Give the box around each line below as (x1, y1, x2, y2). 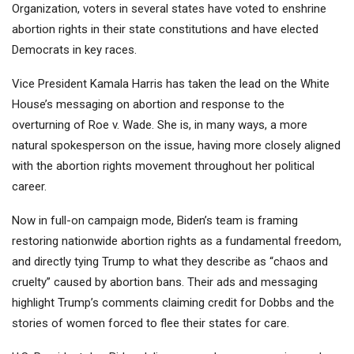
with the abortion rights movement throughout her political (12, 159, 314, 174)
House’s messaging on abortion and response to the (12, 97, 284, 112)
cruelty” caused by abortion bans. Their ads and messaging (12, 275, 318, 290)
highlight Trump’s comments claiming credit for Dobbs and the (12, 296, 334, 311)
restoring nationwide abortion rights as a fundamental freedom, (12, 234, 341, 249)
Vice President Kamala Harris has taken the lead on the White (12, 77, 330, 92)
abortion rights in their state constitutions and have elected (12, 22, 318, 37)
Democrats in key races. (12, 43, 140, 58)
